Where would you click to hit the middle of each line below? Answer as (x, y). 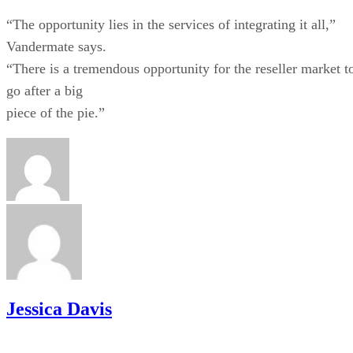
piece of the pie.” (56, 112)
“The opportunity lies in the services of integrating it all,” (171, 24)
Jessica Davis (59, 308)
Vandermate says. (56, 46)
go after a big (45, 90)
